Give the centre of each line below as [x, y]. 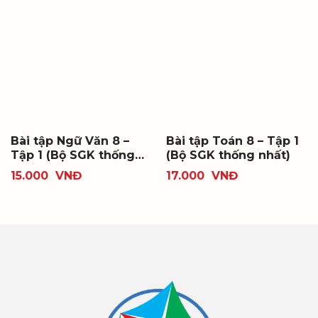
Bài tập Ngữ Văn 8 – [70, 141]
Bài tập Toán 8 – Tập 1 [232, 141]
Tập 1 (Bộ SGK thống [72, 155]
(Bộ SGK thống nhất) [228, 155]
